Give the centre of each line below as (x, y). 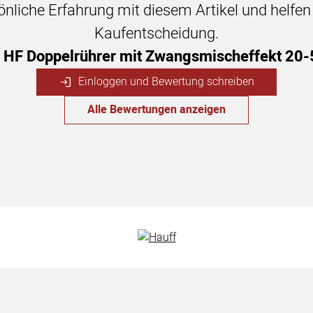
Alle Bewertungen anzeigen (156, 110)
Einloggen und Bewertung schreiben (165, 81)
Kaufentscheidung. (156, 33)
